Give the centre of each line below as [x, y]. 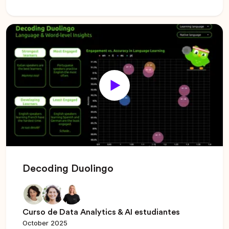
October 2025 [45, 223]
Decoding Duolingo [68, 168]
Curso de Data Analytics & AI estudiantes [101, 212]
